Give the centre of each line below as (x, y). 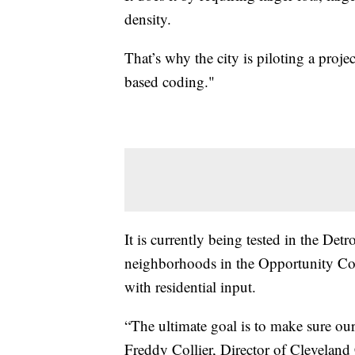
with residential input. (190, 287)
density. (148, 19)
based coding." (170, 82)
